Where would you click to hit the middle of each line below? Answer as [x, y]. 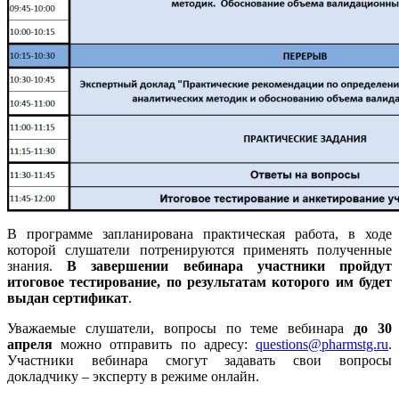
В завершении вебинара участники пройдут [230, 265]
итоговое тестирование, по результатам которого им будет [199, 281]
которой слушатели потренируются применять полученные [199, 249]
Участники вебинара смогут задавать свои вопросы [199, 360]
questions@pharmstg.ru [322, 344]
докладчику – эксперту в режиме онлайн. [133, 376]
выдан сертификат [68, 297]
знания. [37, 265]
